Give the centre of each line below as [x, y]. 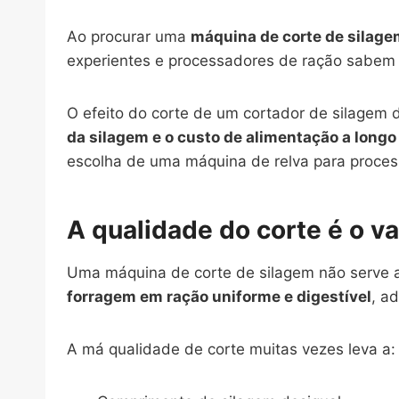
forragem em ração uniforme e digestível [219, 297]
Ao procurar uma [129, 37]
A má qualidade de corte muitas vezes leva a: [231, 350]
